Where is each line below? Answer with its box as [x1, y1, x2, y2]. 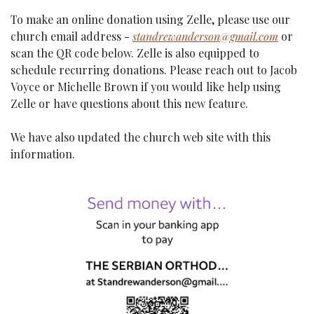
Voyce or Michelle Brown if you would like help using [11, 79, 281, 95]
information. [11, 146, 75, 162]
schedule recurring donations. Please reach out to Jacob [11, 62, 297, 78]
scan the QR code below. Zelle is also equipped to [11, 46, 259, 61]
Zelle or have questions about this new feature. [11, 96, 248, 111]
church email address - [11, 29, 132, 44]
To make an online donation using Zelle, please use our [11, 12, 290, 27]
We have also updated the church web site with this [11, 130, 271, 145]
